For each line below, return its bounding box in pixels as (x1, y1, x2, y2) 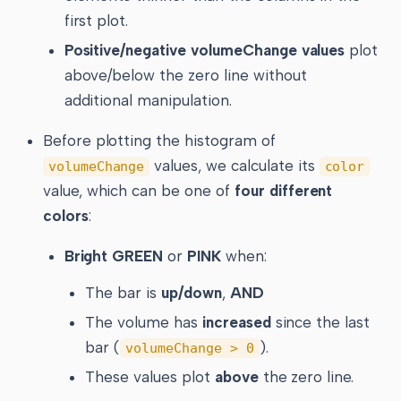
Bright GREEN (64, 247, 164, 266)
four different (234, 182, 333, 200)
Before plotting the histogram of (42, 132, 276, 150)
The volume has (85, 312, 202, 331)
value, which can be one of (42, 182, 235, 200)
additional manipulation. (64, 91, 232, 110)
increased (201, 312, 271, 331)
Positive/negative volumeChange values (64, 41, 346, 60)
